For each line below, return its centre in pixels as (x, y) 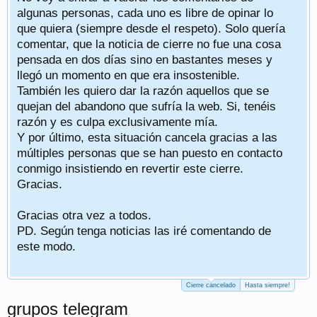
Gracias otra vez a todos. (84, 215)
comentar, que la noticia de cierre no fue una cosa (149, 44)
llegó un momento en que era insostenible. (128, 75)
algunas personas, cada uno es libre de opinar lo (145, 13)
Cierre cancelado (211, 285)
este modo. (46, 246)
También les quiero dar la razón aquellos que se (143, 91)
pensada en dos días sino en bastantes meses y (145, 59)
